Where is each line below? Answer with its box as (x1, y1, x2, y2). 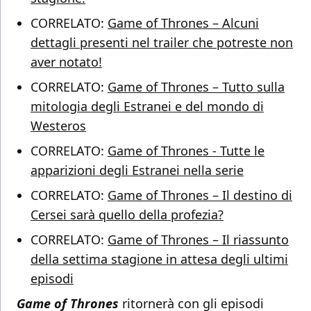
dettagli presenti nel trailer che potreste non (31, 33, 293, 51)
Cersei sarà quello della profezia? (31, 205, 224, 223)
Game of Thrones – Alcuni (108, 14, 259, 31)
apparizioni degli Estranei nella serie (31, 161, 244, 178)
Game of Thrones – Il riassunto (108, 230, 289, 248)
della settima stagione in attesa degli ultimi (31, 250, 288, 267)
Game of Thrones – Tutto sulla (108, 78, 285, 95)
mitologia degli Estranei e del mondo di (31, 97, 264, 115)
